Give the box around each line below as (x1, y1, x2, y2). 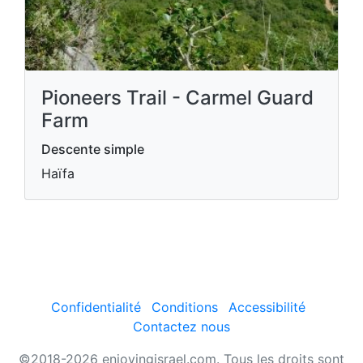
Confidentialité (51, 299, 141, 315)
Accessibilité (228, 299, 305, 315)
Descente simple (41, 141, 144, 157)
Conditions (152, 299, 218, 315)
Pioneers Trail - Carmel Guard (41, 86, 314, 109)
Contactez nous (133, 318, 230, 335)
